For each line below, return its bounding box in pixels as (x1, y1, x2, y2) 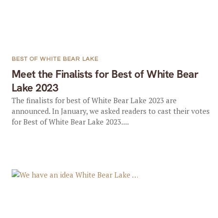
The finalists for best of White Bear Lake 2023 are (11, 95, 177, 105)
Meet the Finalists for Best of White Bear (11, 67, 199, 81)
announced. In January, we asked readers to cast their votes (11, 106, 210, 116)
